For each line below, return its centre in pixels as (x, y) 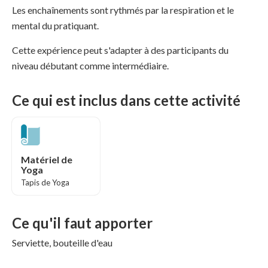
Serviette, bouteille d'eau (62, 243)
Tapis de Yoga (45, 182)
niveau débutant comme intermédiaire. (90, 66)
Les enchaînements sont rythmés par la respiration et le (123, 10)
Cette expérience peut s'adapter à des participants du (120, 50)
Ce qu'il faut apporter (82, 223)
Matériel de (47, 159)
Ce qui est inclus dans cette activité (126, 100)
